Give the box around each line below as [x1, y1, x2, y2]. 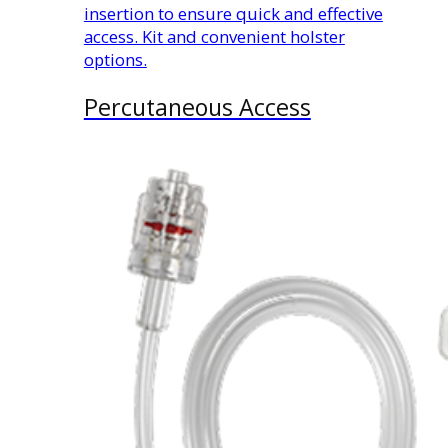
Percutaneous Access [83, 91, 311, 123]
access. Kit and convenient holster [83, 24, 345, 48]
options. [83, 47, 147, 71]
